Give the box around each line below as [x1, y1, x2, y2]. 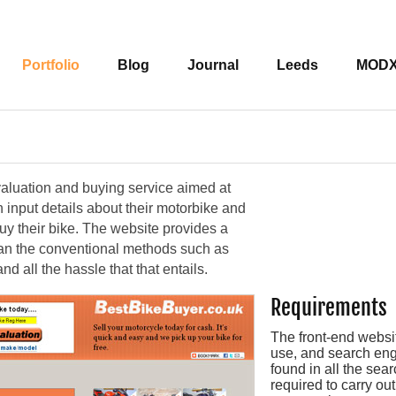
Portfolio [22, 57, 80, 72]
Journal [187, 57, 239, 72]
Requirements [270, 294, 388, 321]
